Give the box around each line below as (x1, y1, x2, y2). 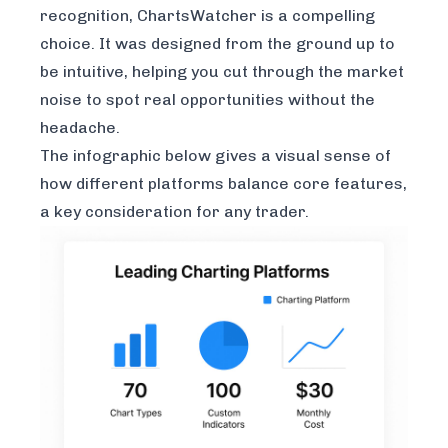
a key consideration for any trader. (40, 202, 309, 222)
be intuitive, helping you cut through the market (40, 62, 404, 82)
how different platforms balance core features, (40, 174, 407, 194)
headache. (40, 118, 120, 138)
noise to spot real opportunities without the (40, 90, 375, 110)
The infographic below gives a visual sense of (40, 146, 391, 166)
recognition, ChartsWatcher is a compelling (40, 6, 375, 26)
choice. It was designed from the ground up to (40, 34, 395, 54)
